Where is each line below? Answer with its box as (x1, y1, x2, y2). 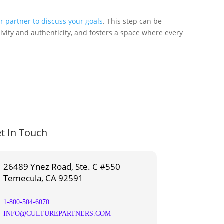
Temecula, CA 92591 (3, 172, 83, 184)
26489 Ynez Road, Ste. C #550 (3, 161, 120, 173)
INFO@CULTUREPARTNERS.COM (3, 210, 111, 218)
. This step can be (103, 16, 162, 26)
